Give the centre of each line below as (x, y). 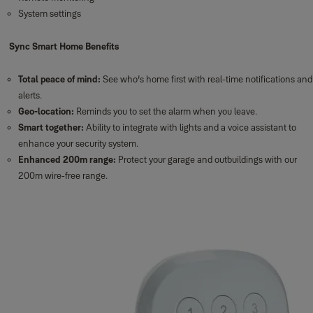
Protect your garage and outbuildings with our (206, 159)
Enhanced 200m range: (67, 159)
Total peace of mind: (60, 79)
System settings (49, 13)
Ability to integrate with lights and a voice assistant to (190, 127)
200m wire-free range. (63, 175)
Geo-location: (46, 111)
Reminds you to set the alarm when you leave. (165, 111)
